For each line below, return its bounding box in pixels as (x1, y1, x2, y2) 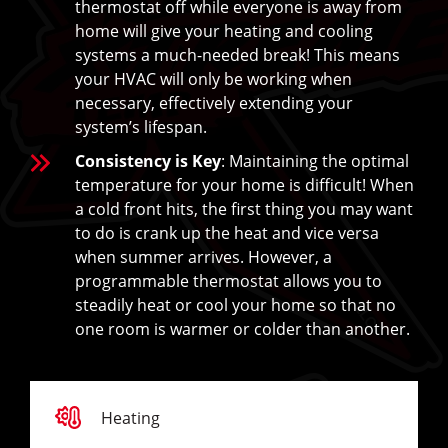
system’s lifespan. (75, 115, 207, 138)
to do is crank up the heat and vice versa (75, 221, 379, 244)
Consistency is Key (75, 149, 221, 172)
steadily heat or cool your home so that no (75, 293, 396, 316)
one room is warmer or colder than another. (75, 317, 410, 340)
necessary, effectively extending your (75, 91, 353, 114)
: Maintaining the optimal (221, 149, 409, 172)
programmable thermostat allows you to (75, 269, 382, 292)
